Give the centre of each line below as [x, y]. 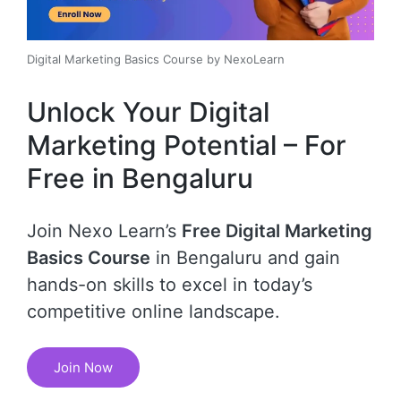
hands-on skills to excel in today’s [170, 284]
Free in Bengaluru [140, 178]
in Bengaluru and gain [245, 257]
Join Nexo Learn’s [104, 230]
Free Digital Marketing [277, 230]
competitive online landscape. [154, 311]
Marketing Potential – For [187, 145]
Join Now [83, 367]
